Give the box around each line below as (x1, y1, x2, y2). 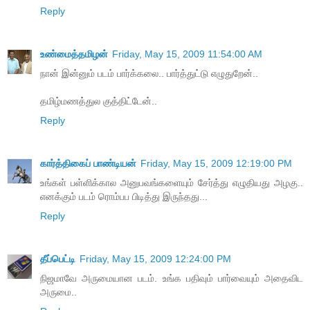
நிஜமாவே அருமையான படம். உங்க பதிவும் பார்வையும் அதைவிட (40, 273, 303, 284)
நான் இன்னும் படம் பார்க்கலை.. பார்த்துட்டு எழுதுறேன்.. (40, 68, 258, 80)
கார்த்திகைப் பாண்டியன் (40, 158, 136, 170)
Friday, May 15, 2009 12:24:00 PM (80, 253, 231, 265)
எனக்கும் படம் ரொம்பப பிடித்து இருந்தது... (40, 191, 208, 203)
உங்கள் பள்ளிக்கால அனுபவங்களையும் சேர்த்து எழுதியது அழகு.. (40, 177, 303, 189)
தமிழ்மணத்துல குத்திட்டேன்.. (40, 95, 157, 107)
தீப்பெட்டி (40, 253, 75, 265)
